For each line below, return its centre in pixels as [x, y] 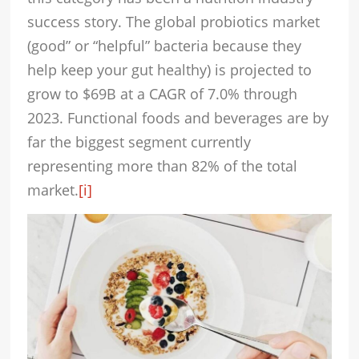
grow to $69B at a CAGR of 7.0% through [163, 94]
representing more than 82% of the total [163, 166]
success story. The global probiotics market [174, 22]
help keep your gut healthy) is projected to [170, 70]
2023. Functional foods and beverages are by [178, 118]
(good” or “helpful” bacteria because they [165, 46]
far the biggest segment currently [139, 142]
